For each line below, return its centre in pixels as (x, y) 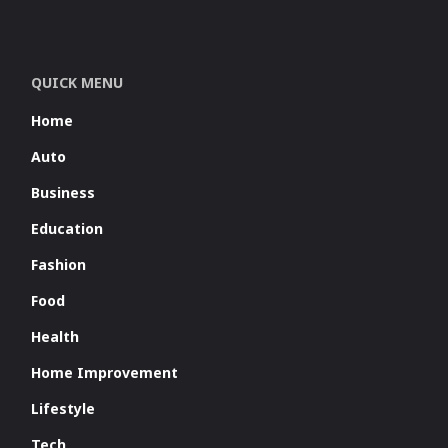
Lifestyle (63, 409)
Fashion (59, 265)
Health (55, 337)
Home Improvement (105, 373)
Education (67, 229)
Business (63, 193)
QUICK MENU (77, 83)
